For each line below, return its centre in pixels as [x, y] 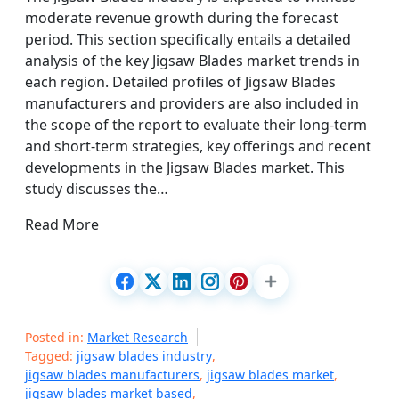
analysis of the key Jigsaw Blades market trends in [192, 61]
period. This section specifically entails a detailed [188, 39]
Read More [62, 224]
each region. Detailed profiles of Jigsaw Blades [180, 82]
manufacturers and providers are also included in [192, 103]
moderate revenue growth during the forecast [182, 18]
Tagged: [51, 356]
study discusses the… [97, 189]
